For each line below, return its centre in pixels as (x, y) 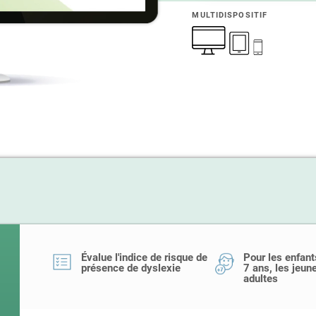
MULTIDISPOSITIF (230, 15)
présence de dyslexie (131, 268)
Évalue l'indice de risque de (144, 257)
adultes (261, 279)
